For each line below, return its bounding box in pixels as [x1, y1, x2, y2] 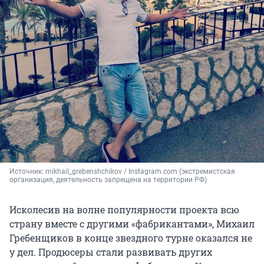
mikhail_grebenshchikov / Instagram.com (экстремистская [45, 167, 235, 176]
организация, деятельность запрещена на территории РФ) [9, 175, 207, 184]
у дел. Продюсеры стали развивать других [9, 245, 212, 258]
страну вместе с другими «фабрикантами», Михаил [9, 217, 255, 230]
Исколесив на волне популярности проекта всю [9, 203, 239, 216]
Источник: [9, 167, 45, 176]
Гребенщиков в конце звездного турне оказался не [9, 231, 252, 244]
